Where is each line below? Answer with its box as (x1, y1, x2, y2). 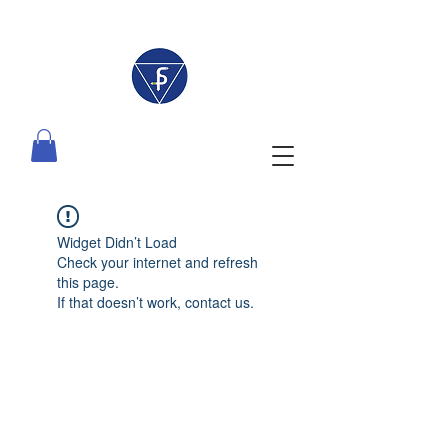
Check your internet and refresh (57, 252, 258, 273)
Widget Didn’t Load (57, 232, 177, 253)
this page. (57, 272, 119, 293)
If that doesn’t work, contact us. (57, 292, 254, 313)
